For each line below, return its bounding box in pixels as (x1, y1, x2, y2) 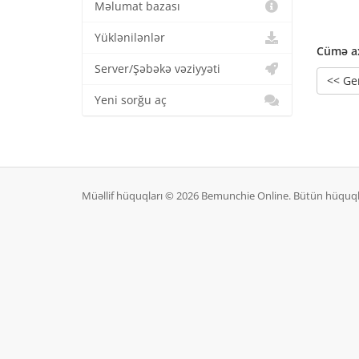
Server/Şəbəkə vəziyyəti (95, 62, 220, 76)
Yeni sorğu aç (95, 93, 167, 107)
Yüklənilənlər (95, 30, 165, 45)
